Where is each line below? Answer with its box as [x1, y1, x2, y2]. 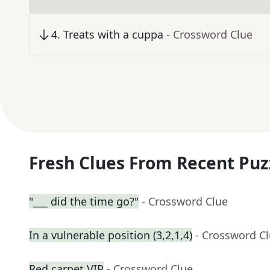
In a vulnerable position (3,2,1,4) [29, 228, 192, 243]
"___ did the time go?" [29, 194, 139, 209]
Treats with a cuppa [63, 27, 163, 42]
